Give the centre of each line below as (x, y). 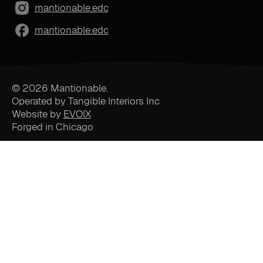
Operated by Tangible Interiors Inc (85, 101)
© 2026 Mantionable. (60, 88)
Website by (37, 114)
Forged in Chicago (52, 127)
